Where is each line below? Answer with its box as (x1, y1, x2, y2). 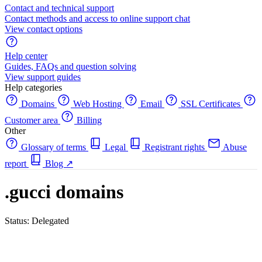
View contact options (5, 24, 82, 34)
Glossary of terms (19, 142, 88, 152)
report (5, 158, 29, 168)
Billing (74, 115, 102, 125)
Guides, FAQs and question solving (5, 61, 136, 71)
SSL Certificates (178, 99, 243, 109)
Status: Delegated (5, 215, 69, 226)
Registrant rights (142, 142, 207, 152)
